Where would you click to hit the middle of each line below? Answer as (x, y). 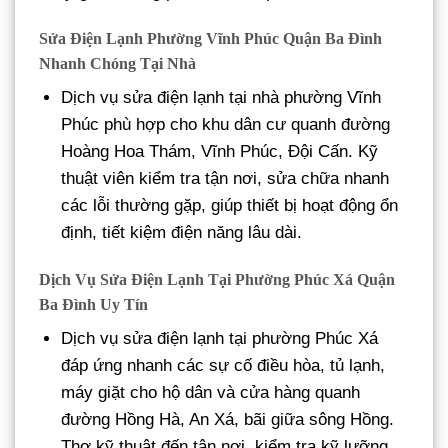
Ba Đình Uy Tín (93, 304)
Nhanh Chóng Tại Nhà (117, 63)
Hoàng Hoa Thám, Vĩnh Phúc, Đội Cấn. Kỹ (220, 151)
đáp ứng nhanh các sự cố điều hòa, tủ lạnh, (223, 365)
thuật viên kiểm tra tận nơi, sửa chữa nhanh (225, 178)
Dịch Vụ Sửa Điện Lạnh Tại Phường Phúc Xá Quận (217, 279)
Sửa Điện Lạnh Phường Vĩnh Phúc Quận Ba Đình (210, 38)
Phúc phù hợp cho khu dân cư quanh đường (226, 124)
